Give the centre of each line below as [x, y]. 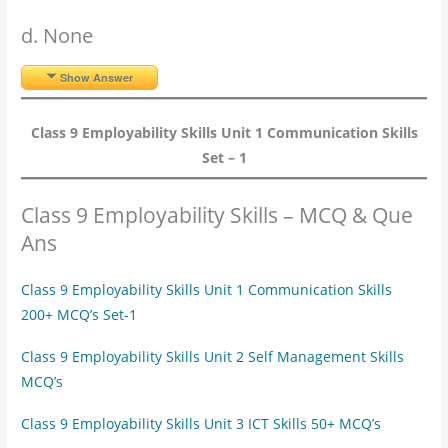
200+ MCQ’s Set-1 [79, 314]
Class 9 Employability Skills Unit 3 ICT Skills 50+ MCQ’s [201, 423]
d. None [57, 35]
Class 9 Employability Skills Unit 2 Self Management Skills [213, 356]
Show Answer [97, 77]
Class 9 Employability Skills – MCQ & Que [217, 214]
